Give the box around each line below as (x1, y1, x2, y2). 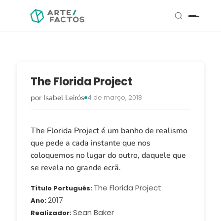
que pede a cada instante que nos (30, 138, 150, 148)
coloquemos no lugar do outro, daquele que (30, 150, 186, 161)
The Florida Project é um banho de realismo (30, 125, 187, 136)
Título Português (30, 184, 90, 193)
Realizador (30, 208, 70, 218)
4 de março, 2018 (87, 93, 142, 102)
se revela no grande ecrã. (30, 162, 121, 173)
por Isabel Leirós (30, 93, 84, 103)
